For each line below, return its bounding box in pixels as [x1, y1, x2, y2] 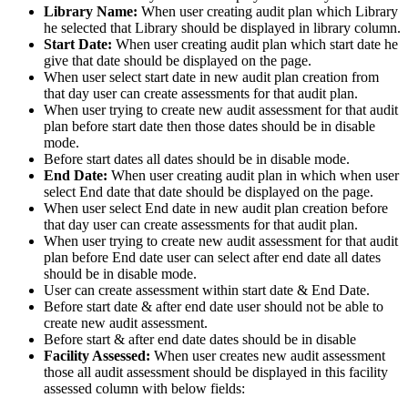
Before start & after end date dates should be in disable [44, 331, 356, 347]
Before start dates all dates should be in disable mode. [44, 150, 350, 167]
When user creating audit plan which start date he [112, 36, 398, 52]
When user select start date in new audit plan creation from [44, 68, 379, 85]
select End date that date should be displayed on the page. [44, 183, 373, 199]
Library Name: [44, 3, 138, 19]
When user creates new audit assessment [150, 347, 385, 363]
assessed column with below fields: [44, 380, 245, 396]
